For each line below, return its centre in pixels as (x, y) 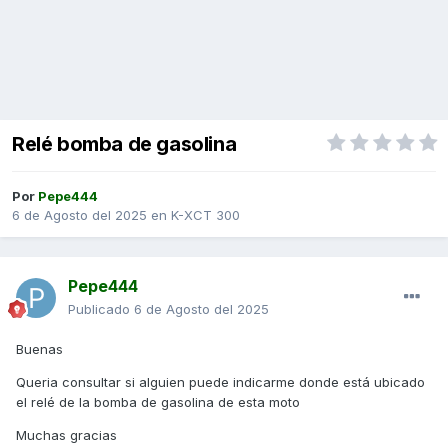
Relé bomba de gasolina (124, 144)
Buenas (41, 349)
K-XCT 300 (205, 215)
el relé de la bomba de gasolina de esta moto (158, 402)
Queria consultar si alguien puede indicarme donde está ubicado (220, 382)
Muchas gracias (66, 435)
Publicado (101, 309)
